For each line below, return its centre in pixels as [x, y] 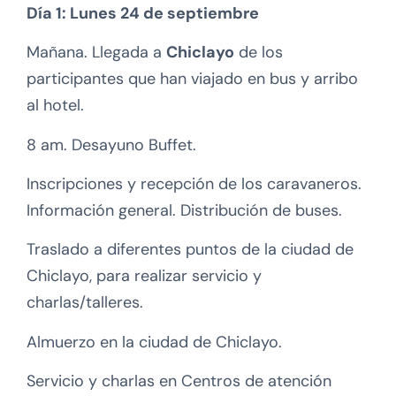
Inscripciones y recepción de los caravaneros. [194, 184]
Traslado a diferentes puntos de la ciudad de [190, 250]
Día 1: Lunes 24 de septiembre [143, 13]
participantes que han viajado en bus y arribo [192, 79]
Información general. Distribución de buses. [184, 211]
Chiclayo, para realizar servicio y [144, 276]
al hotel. [55, 106]
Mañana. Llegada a [96, 53]
